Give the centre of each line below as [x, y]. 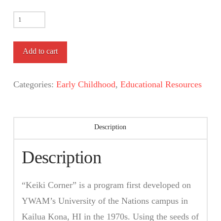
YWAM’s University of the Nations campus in [105, 201]
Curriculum [33, 50]
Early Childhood [86, 84]
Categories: [35, 84]
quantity [27, 65]
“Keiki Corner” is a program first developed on [107, 185]
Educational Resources [161, 84]
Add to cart [40, 51]
